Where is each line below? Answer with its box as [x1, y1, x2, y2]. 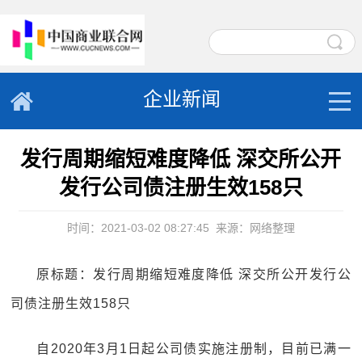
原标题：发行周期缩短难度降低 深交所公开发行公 [36, 267, 351, 281]
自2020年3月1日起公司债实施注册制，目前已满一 [36, 342, 351, 356]
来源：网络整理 [215, 221, 295, 234]
